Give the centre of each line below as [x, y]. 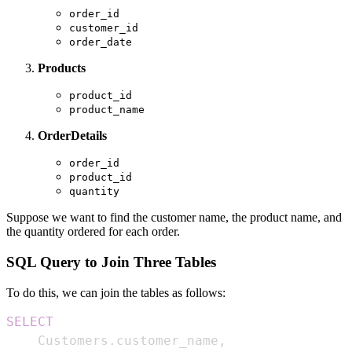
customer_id [104, 28]
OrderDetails [72, 136]
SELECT [30, 321]
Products [62, 68]
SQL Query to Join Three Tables [111, 262]
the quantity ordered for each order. [93, 232]
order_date [101, 42]
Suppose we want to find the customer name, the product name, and [174, 218]
